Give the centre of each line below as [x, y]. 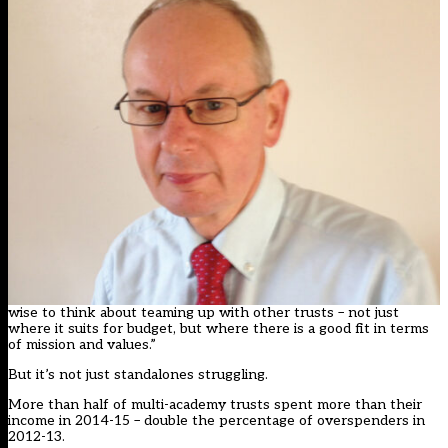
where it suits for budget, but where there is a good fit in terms [218, 328]
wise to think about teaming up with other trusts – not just [203, 312]
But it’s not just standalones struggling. [138, 374]
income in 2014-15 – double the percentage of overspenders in [216, 420]
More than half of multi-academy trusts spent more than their [215, 404]
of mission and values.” [82, 344]
